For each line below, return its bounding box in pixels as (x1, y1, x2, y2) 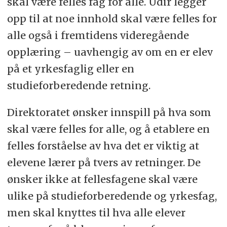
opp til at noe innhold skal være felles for (7, 12, 217, 25)
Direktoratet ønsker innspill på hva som (7, 106, 211, 119)
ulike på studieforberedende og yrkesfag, (7, 190, 217, 203)
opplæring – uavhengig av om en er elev (7, 46, 213, 59)
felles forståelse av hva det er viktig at (7, 139, 199, 153)
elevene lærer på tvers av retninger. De (7, 156, 201, 169)
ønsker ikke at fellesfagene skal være (7, 173, 198, 186)
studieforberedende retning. (7, 79, 150, 92)
